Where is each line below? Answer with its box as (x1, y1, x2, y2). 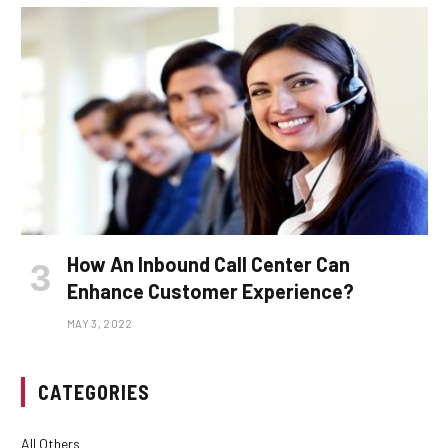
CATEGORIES (38, 380, 150, 405)
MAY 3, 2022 (67, 317, 133, 331)
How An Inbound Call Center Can (67, 252, 350, 277)
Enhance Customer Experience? (67, 279, 354, 304)
